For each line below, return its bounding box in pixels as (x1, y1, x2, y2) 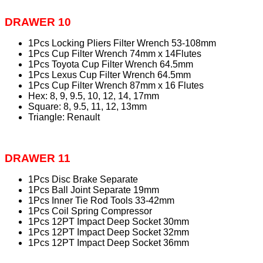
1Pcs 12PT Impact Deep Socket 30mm (28, 217, 189, 227)
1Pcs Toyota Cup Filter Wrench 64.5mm (28, 59, 193, 70)
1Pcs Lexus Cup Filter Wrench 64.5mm (28, 70, 191, 80)
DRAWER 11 (5, 152, 70, 165)
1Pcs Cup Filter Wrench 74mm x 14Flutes (28, 49, 201, 59)
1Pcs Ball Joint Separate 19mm (28, 185, 159, 195)
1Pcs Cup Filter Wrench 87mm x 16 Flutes (28, 80, 204, 91)
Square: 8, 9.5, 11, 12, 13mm (28, 102, 147, 112)
